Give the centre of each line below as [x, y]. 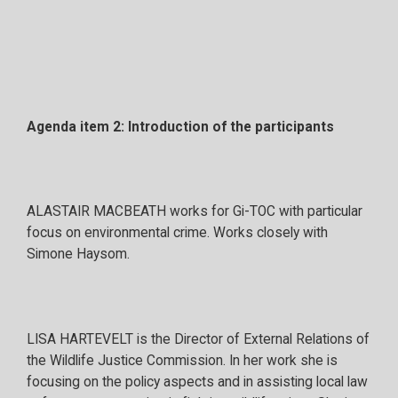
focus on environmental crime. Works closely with [177, 233]
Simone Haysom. [78, 255]
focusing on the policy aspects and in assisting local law [197, 382]
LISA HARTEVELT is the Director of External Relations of [198, 339]
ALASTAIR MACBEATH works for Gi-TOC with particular [195, 212]
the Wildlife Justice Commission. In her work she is [182, 360]
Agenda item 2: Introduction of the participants [180, 127]
